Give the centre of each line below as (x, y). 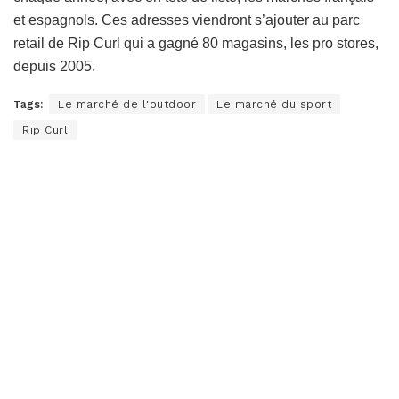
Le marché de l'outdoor (127, 104)
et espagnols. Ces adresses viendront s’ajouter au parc (187, 20)
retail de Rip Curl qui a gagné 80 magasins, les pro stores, (196, 43)
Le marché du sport (274, 104)
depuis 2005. (54, 66)
